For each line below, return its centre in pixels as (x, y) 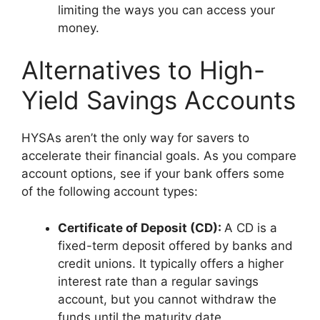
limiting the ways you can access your (166, 10)
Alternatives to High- (143, 70)
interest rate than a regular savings (158, 281)
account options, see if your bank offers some (153, 174)
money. (79, 27)
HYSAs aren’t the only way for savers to (135, 138)
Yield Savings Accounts (159, 100)
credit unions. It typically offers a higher (171, 263)
